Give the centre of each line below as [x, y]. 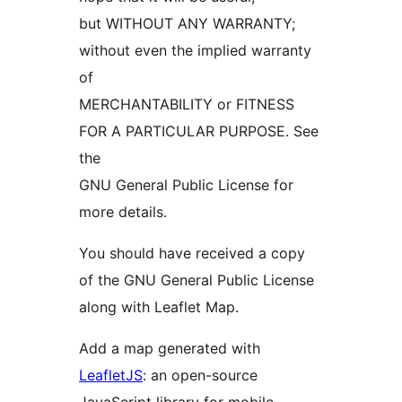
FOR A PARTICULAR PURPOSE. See [199, 131]
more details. [123, 212]
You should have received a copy [192, 253]
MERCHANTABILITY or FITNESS [187, 105]
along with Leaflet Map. [159, 307]
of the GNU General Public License [197, 280]
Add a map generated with [170, 349]
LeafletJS [111, 376]
